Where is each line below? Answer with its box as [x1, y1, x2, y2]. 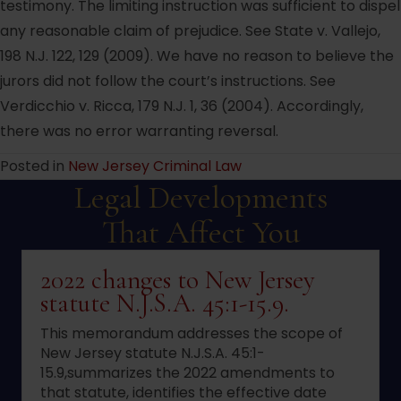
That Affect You [101, 213, 300, 252]
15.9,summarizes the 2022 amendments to [40, 363, 335, 384]
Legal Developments [73, 178, 328, 218]
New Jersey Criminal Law [68, 156, 242, 177]
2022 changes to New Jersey [40, 264, 315, 296]
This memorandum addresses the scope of [40, 323, 343, 345]
